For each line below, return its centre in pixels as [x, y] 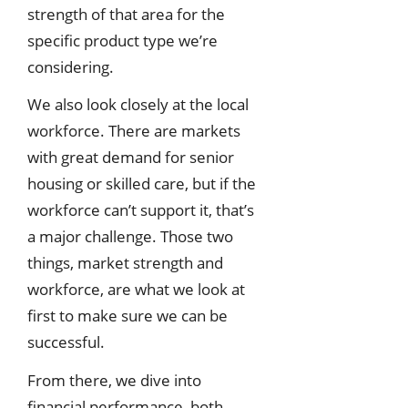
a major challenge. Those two [130, 237]
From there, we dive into [114, 381]
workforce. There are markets [134, 131]
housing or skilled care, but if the [142, 184]
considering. [71, 66]
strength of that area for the [126, 14]
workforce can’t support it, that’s [141, 210]
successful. [66, 342]
